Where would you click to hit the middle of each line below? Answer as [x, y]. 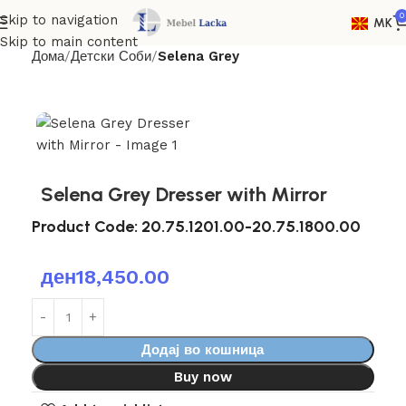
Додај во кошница [203, 350]
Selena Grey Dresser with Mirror [184, 194]
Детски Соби [111, 56]
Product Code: [87, 227]
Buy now [203, 377]
